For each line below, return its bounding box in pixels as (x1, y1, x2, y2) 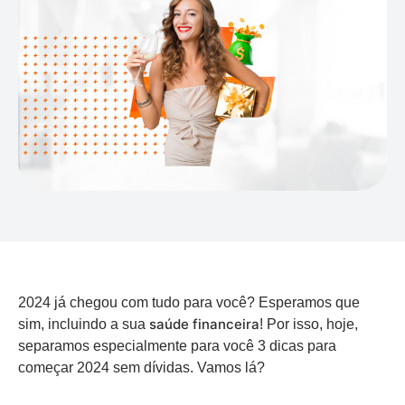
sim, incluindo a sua (18, 316, 149, 332)
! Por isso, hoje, (259, 316, 358, 332)
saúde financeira (149, 316, 259, 333)
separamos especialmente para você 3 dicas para (18, 338, 336, 353)
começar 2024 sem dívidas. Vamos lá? (18, 360, 265, 375)
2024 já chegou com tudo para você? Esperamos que (18, 295, 360, 310)
